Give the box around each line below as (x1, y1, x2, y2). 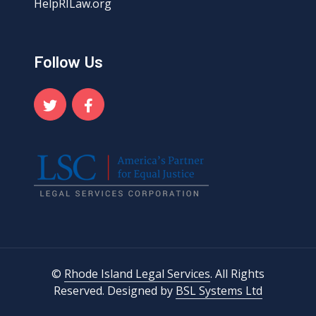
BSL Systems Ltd (176, 283, 262, 298)
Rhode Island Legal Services (64, 266, 210, 281)
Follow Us (34, 51, 103, 71)
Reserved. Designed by (54, 283, 176, 298)
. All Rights (210, 266, 265, 281)
